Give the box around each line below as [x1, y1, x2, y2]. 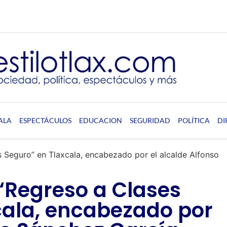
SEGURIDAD [129, 116, 170, 125]
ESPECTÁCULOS [19, 116, 71, 125]
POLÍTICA [177, 116, 210, 125]
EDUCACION [79, 116, 122, 125]
